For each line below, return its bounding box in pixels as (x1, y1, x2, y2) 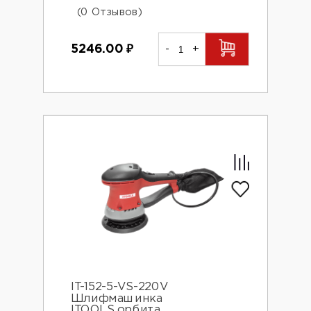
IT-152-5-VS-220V (70, 282, 169, 292)
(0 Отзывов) (76, 8, 142, 17)
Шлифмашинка (70, 293, 162, 304)
